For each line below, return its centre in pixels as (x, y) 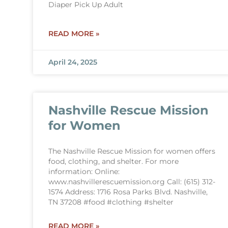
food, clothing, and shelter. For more (113, 161)
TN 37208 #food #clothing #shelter (111, 202)
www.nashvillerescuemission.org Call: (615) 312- (132, 182)
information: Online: (84, 172)
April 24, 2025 (73, 62)
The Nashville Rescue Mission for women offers (132, 151)
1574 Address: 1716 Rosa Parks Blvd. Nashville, (128, 192)
